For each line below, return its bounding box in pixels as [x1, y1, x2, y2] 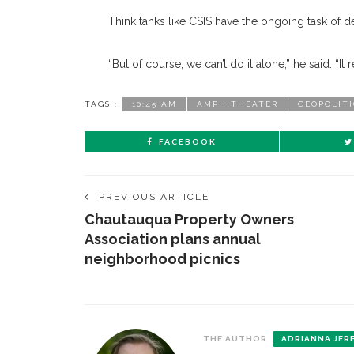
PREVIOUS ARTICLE [99, 191, 209, 202]
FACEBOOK [159, 137, 217, 146]
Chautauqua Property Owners [85, 211, 294, 228]
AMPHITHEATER [197, 100, 278, 108]
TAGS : [85, 100, 118, 108]
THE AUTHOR [203, 334, 267, 343]
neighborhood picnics [85, 250, 240, 267]
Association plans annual [85, 231, 261, 247]
